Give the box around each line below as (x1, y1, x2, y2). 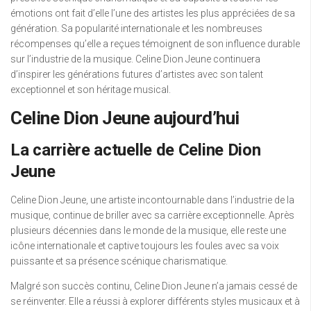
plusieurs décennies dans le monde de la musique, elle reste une (10, 225, 286, 237)
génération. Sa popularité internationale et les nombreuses (10, 23, 262, 35)
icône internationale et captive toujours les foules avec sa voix (10, 240, 279, 252)
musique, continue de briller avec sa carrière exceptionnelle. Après (10, 210, 294, 221)
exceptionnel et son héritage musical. (10, 84, 171, 96)
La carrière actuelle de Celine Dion (10, 140, 261, 160)
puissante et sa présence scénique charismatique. (10, 255, 228, 267)
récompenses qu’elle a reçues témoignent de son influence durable (10, 38, 300, 50)
